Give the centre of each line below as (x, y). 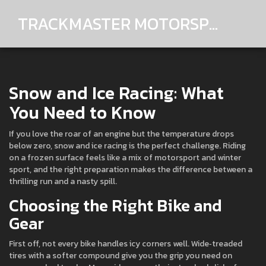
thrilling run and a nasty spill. (63, 181)
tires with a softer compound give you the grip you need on (121, 256)
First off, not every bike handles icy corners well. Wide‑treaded (126, 244)
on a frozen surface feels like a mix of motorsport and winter (125, 158)
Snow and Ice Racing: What (116, 93)
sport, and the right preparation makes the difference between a (131, 170)
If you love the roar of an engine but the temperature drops (121, 134)
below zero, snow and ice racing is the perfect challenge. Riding (127, 146)
